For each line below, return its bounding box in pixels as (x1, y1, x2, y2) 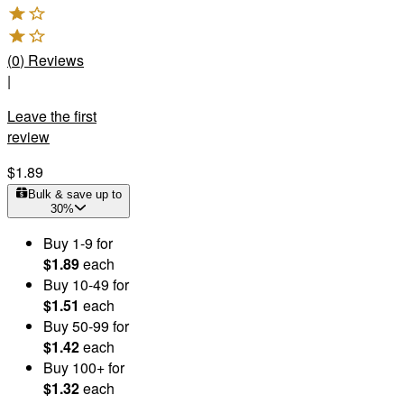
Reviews (28, 49, 84, 70)
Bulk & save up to (27, 187, 122, 201)
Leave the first (7, 105, 96, 126)
